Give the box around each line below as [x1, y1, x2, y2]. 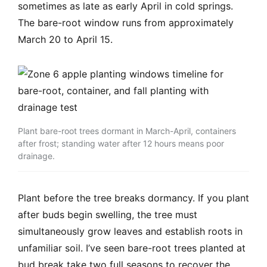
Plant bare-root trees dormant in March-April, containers [18, 126, 236, 136]
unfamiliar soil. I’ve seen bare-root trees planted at [18, 242, 246, 254]
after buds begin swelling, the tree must [18, 209, 197, 221]
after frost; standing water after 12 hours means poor [18, 138, 224, 149]
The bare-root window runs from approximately [18, 17, 234, 29]
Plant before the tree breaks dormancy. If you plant [18, 192, 249, 204]
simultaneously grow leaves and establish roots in [18, 225, 243, 238]
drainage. [18, 151, 55, 162]
